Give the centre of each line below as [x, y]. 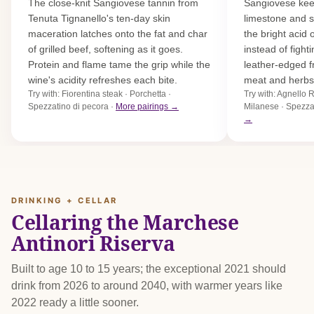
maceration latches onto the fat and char [118, 33]
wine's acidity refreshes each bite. [103, 80]
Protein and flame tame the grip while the [119, 64]
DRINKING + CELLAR [64, 200]
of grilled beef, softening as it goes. [105, 49]
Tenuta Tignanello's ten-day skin [99, 18]
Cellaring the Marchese [125, 223]
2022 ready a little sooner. [75, 302]
